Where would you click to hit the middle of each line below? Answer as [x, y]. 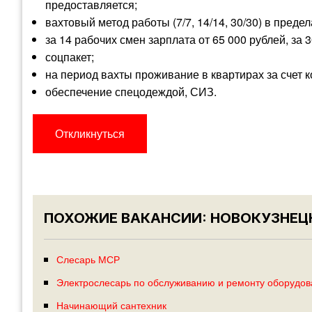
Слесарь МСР [88, 259]
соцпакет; [69, 57]
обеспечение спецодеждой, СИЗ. [131, 92]
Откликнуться [90, 134]
